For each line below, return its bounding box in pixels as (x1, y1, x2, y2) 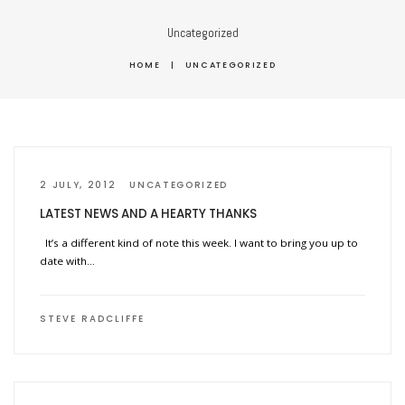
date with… (40, 253, 96, 268)
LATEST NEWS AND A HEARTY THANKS (40, 204, 258, 222)
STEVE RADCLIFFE (40, 311, 146, 325)
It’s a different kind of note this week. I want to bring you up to (40, 235, 359, 250)
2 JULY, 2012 (40, 178, 117, 193)
